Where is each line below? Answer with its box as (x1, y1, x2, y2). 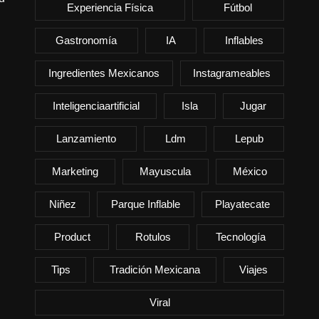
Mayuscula (140, 164, 192, 177)
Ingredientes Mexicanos (48, 66, 159, 79)
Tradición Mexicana (109, 263, 200, 276)
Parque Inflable (110, 197, 180, 210)
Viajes (239, 263, 268, 276)
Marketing (52, 164, 99, 177)
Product (53, 230, 90, 243)
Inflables (224, 33, 263, 46)
